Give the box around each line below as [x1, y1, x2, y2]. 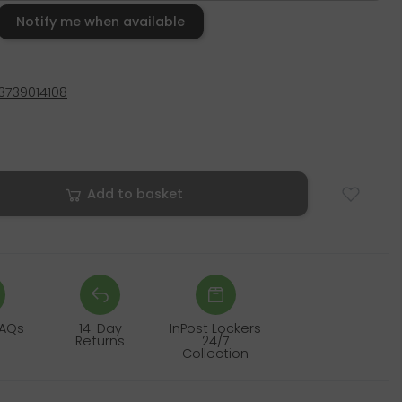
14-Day [78, 319, 122, 338]
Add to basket [86, 185, 183, 204]
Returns [75, 332, 126, 351]
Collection [182, 345, 249, 363]
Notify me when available [16, 13, 185, 31]
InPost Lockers [170, 319, 262, 338]
